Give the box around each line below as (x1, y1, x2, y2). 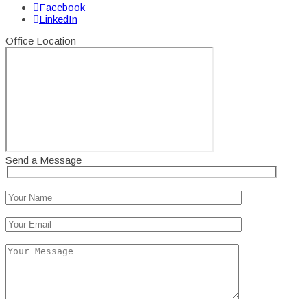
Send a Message (5, 153, 82, 166)
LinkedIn (39, 12, 77, 25)
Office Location (5, 34, 76, 47)
